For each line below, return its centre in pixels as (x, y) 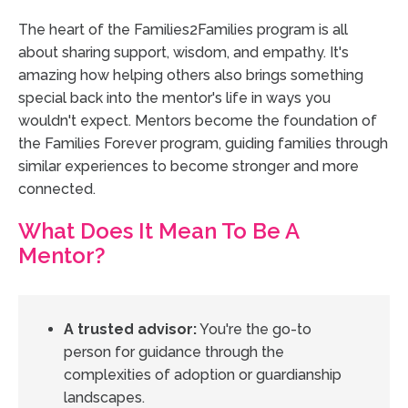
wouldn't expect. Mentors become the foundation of (198, 121)
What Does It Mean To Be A (158, 231)
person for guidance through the (174, 352)
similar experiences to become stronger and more (189, 167)
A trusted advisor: (130, 330)
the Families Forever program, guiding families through (203, 144)
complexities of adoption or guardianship (203, 375)
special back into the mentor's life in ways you (174, 98)
